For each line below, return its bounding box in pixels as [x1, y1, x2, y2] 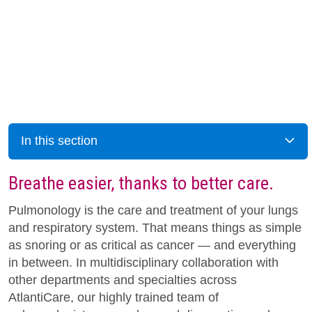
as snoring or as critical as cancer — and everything [8, 237, 296, 252]
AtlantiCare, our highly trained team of [8, 290, 219, 304]
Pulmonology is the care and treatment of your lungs [8, 203, 298, 217]
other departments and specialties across [8, 272, 237, 287]
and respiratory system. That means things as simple [8, 220, 302, 235]
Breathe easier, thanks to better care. [8, 172, 274, 194]
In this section [21, 134, 97, 148]
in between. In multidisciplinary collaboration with [8, 255, 279, 270]
